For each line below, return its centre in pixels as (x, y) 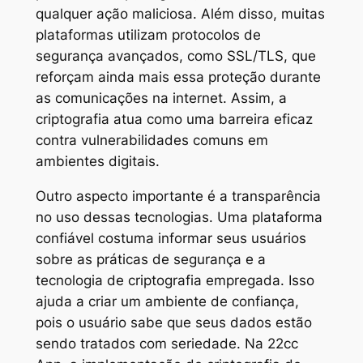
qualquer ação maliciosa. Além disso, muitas (180, 13)
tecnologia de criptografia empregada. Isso (175, 280)
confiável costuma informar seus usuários (171, 238)
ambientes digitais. (97, 161)
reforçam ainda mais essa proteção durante (178, 77)
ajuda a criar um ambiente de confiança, (167, 301)
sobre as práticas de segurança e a (150, 259)
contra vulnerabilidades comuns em (152, 140)
